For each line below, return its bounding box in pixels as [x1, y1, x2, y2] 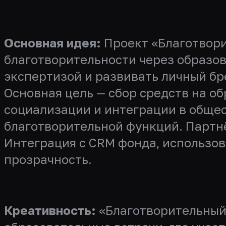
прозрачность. [4, 152, 92, 166]
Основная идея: [4, 35, 101, 50]
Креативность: [4, 203, 96, 217]
